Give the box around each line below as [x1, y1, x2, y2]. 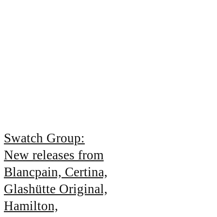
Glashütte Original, [4, 182, 108, 197]
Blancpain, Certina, [4, 165, 108, 180]
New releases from [4, 148, 104, 163]
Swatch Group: [4, 131, 85, 146]
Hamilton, [4, 199, 58, 214]
